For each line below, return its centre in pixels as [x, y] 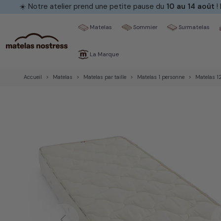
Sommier [145, 27]
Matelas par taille [105, 77]
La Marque [104, 54]
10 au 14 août [190, 6]
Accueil [33, 77]
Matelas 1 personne [161, 77]
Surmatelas [193, 27]
